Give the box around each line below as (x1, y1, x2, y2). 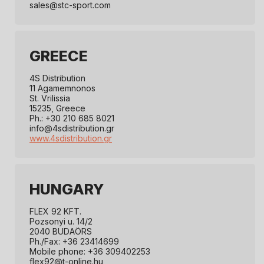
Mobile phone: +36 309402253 (29, 246, 150, 257)
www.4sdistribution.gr (29, 133, 112, 144)
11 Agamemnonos (29, 83, 95, 94)
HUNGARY (29, 180, 104, 199)
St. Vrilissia (29, 93, 70, 104)
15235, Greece (29, 103, 85, 114)
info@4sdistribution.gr (29, 123, 114, 134)
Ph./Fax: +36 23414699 (29, 236, 119, 247)
